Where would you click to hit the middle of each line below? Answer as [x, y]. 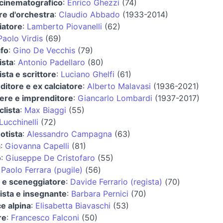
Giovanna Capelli [37, 146]
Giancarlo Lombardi [115, 98]
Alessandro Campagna [69, 134]
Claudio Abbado [89, 14]
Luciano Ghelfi [87, 74]
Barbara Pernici [100, 193]
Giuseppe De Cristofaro [50, 158]
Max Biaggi [45, 110]
